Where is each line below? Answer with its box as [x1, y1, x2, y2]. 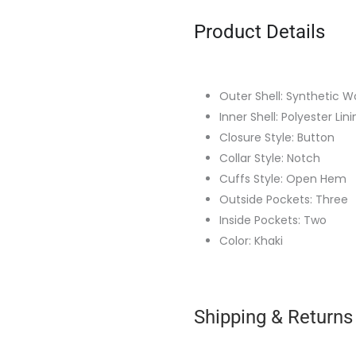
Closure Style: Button [219, 129, 335, 145]
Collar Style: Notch [219, 149, 320, 166]
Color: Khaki [219, 232, 283, 249]
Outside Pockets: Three [219, 191, 348, 207]
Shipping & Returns [194, 305, 353, 328]
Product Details [194, 20, 325, 43]
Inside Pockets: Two [219, 211, 327, 228]
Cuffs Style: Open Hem [219, 170, 346, 187]
